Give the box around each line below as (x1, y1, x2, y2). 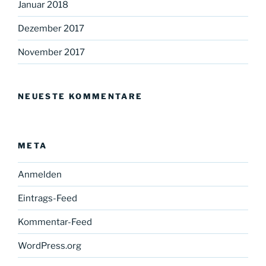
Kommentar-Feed (18, 216, 92, 227)
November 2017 (18, 46, 85, 58)
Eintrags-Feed (18, 192, 77, 204)
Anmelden (18, 169, 62, 180)
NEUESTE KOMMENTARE (18, 91, 143, 102)
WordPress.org (18, 240, 81, 251)
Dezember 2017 (18, 23, 84, 34)
